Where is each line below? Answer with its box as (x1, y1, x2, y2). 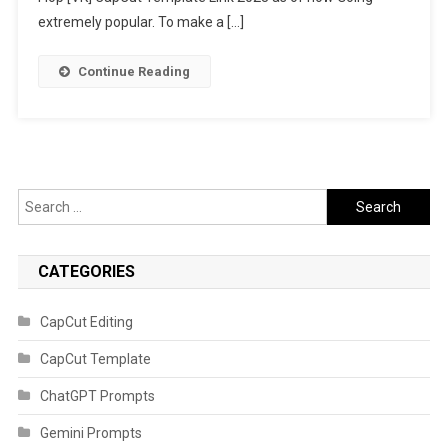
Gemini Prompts (39, 425, 142, 441)
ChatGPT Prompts (39, 388, 155, 404)
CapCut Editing (39, 314, 133, 330)
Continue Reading (77, 64, 190, 79)
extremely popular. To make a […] (37, 14, 244, 30)
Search (326, 192, 372, 208)
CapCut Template (39, 351, 151, 367)
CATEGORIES (37, 262, 135, 281)
